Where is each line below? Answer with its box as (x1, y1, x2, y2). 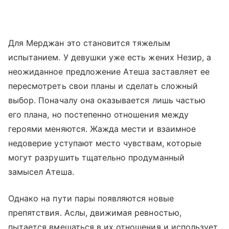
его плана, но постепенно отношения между (8, 109, 189, 120)
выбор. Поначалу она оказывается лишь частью (8, 95, 206, 105)
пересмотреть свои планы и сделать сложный (8, 80, 198, 91)
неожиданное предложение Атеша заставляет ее (8, 66, 210, 77)
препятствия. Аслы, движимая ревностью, (8, 207, 181, 218)
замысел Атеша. (8, 166, 74, 177)
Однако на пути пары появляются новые (8, 193, 174, 203)
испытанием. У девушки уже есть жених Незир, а (8, 52, 212, 62)
